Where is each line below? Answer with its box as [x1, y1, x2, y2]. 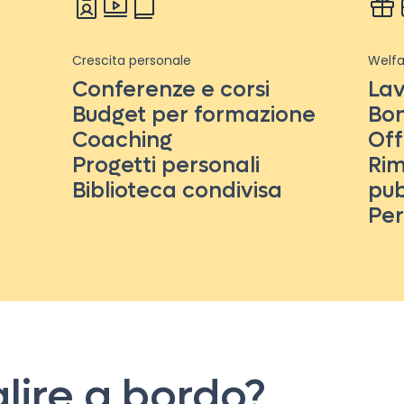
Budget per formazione [72, 101, 316, 129]
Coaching [72, 126, 172, 154]
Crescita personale [72, 51, 191, 69]
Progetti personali [72, 151, 260, 179]
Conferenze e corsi [72, 76, 270, 104]
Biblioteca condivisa [72, 177, 282, 205]
